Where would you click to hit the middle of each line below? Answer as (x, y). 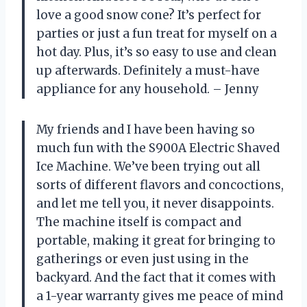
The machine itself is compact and (139, 222)
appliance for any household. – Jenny (148, 89)
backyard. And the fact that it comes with (156, 277)
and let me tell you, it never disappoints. (155, 203)
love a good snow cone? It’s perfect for (149, 15)
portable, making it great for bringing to (156, 240)
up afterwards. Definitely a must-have (148, 70)
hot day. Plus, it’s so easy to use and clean (157, 52)
